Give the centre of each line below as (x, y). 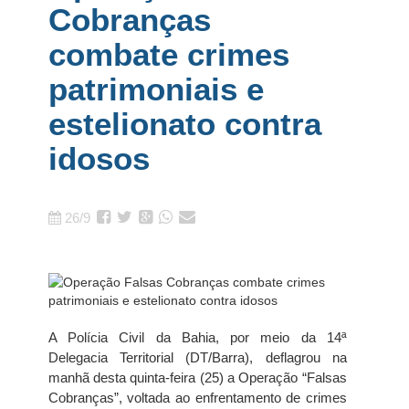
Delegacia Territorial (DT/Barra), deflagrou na (197, 357)
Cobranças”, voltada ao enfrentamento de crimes (197, 398)
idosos (99, 158)
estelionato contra (184, 124)
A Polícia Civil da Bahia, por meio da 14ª (197, 337)
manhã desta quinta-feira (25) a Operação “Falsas (197, 378)
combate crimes (168, 54)
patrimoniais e (156, 89)
